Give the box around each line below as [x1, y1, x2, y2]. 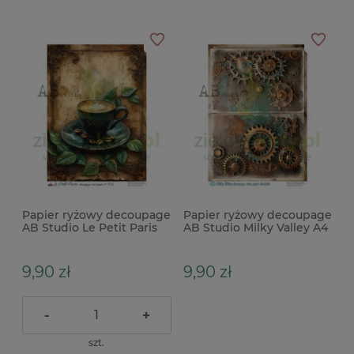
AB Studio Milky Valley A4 [183, 220, 328, 235]
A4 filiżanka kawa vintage [22, 233, 168, 248]
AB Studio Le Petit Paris [22, 220, 157, 235]
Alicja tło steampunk [183, 233, 300, 248]
